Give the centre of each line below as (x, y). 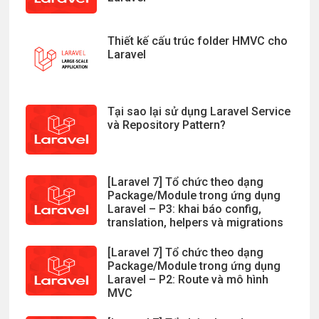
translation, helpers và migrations (195, 223)
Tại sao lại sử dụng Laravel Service (199, 112)
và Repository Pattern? (166, 125)
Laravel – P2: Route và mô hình (188, 280)
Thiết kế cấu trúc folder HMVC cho (197, 41)
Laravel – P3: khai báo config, (184, 209)
